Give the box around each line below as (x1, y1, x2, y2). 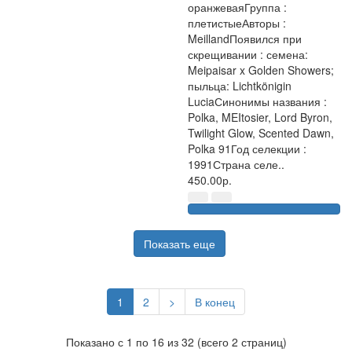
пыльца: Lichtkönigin (188, 78, 291, 93)
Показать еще (143, 236, 215, 251)
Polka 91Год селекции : (188, 141, 306, 156)
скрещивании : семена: (188, 46, 308, 62)
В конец (195, 294, 235, 310)
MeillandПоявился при (188, 31, 302, 46)
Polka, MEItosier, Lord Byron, (188, 109, 332, 125)
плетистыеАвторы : (188, 15, 286, 31)
